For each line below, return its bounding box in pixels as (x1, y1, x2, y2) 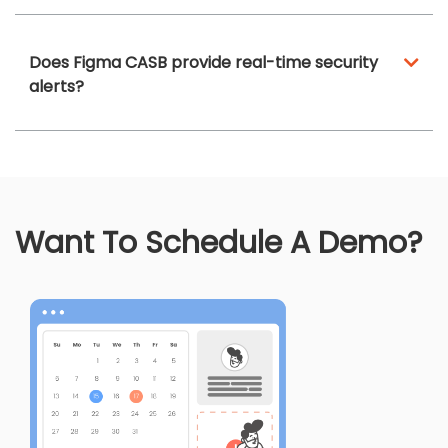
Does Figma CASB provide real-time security (28, 51, 378, 74)
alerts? (28, 75, 84, 98)
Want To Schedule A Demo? (15, 222, 422, 264)
